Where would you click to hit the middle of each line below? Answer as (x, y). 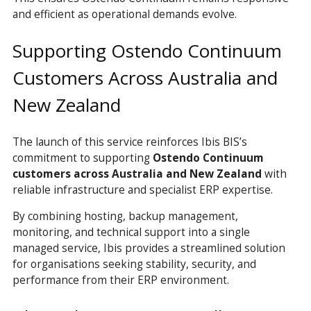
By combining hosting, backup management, (125, 216)
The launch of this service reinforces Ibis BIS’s (129, 141)
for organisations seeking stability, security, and (134, 264)
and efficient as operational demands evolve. (124, 14)
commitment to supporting (82, 157)
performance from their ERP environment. (120, 280)
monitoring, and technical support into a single (131, 232)
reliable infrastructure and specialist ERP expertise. (142, 189)
